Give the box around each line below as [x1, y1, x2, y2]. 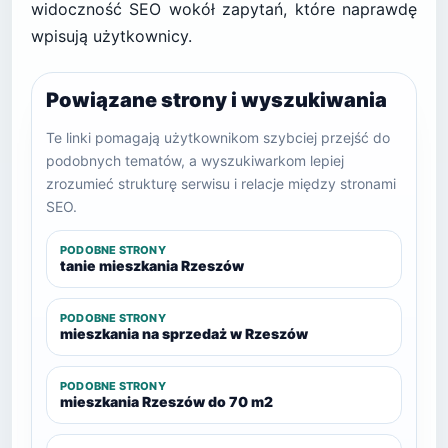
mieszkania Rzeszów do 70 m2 [60, 393, 273, 410]
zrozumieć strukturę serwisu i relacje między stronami [46, 175, 396, 192]
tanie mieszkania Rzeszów [60, 257, 244, 274]
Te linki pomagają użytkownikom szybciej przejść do [46, 129, 390, 146]
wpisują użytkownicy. [31, 26, 192, 46]
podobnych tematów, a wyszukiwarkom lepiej [46, 152, 344, 169]
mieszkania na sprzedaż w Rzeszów [60, 325, 308, 342]
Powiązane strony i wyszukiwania [46, 88, 387, 112]
